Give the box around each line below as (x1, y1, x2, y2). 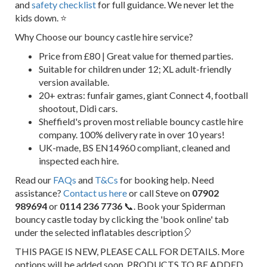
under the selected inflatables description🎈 (15, 226, 193, 238)
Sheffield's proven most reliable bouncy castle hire (39, 115, 243, 127)
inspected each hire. (39, 154, 119, 166)
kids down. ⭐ (15, 11, 67, 23)
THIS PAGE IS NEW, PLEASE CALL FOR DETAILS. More (15, 245, 244, 257)
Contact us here (63, 187, 127, 198)
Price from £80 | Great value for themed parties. (39, 49, 233, 61)
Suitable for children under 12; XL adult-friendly (39, 63, 231, 74)
